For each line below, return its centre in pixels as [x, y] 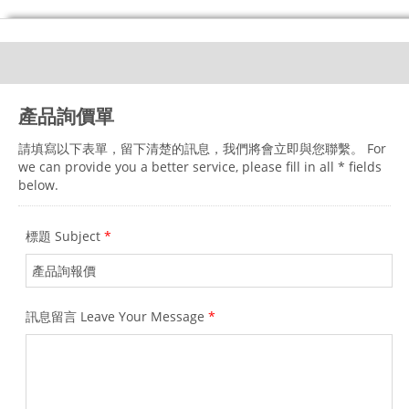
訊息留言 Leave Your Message [117, 317]
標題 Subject [65, 236]
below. [38, 185]
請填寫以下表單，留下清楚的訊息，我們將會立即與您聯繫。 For [202, 148]
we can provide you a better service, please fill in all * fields [200, 167]
